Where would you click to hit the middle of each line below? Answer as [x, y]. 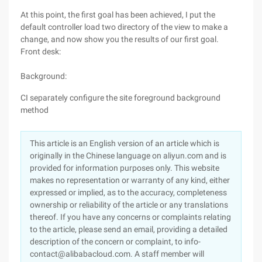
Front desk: [41, 51]
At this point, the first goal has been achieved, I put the [118, 15]
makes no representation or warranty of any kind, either [130, 180]
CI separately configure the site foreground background [120, 98]
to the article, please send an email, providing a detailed [129, 229]
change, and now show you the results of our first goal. [120, 39]
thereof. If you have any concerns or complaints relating [130, 217]
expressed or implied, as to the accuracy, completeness [128, 192]
